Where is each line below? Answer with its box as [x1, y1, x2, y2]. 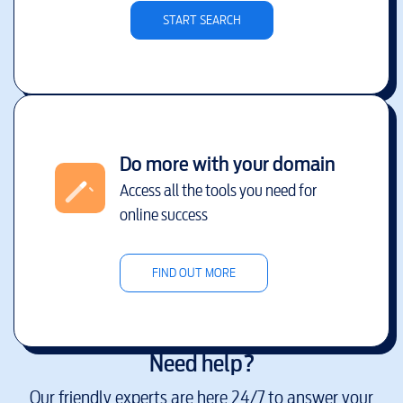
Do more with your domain [119, 148, 336, 178]
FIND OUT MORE [151, 263, 236, 282]
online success [119, 201, 208, 227]
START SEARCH [162, 10, 241, 30]
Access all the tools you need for [119, 177, 317, 202]
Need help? [148, 346, 255, 380]
